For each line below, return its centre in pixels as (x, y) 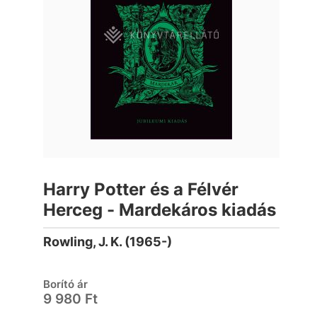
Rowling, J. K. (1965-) (108, 242)
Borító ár (66, 284)
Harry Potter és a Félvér (141, 189)
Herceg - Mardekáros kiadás (160, 210)
